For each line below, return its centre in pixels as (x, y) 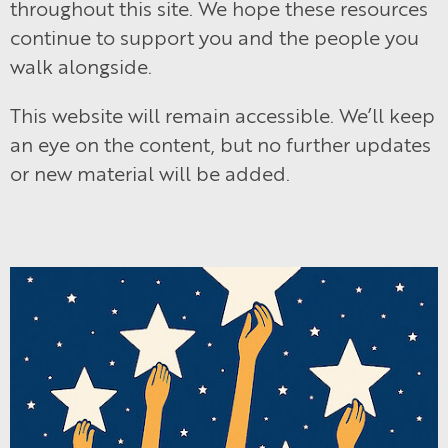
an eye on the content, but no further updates (220, 144)
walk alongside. (81, 66)
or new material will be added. (150, 173)
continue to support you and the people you (214, 37)
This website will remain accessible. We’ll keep (222, 115)
